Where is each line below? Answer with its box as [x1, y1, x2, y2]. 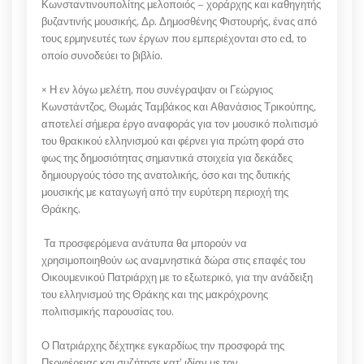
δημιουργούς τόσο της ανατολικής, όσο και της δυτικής [41, 168, 290, 181]
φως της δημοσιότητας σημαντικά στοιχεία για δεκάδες [41, 151, 292, 164]
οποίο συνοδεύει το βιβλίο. [41, 49, 165, 62]
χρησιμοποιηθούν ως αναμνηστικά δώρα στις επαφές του [41, 253, 305, 266]
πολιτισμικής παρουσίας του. [41, 305, 176, 318]
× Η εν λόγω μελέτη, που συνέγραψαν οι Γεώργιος [41, 83, 273, 96]
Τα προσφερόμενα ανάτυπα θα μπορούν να [41, 236, 247, 249]
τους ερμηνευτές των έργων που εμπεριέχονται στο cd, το [41, 32, 306, 45]
